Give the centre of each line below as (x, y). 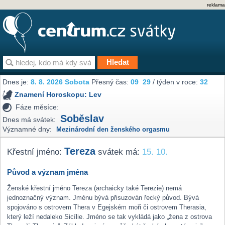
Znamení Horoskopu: (52, 95)
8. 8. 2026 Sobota (60, 82)
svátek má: (119, 152)
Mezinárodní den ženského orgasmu (113, 129)
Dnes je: (17, 82)
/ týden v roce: (176, 82)
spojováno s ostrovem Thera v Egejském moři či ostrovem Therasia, (106, 207)
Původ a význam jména (47, 172)
